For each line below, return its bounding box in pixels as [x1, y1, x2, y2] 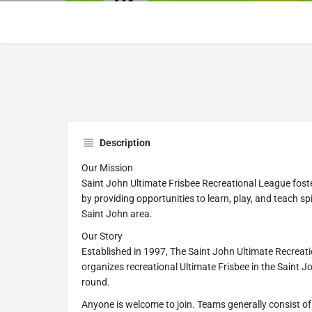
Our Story [81, 231, 123, 242]
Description [100, 137, 150, 148]
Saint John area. [81, 208, 153, 219]
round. [81, 276, 110, 288]
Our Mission [81, 162, 133, 173]
